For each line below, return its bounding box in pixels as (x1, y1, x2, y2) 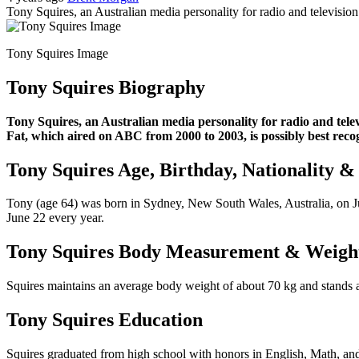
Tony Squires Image (6, 46, 108, 60)
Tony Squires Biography (6, 76, 205, 98)
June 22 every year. (6, 211, 104, 225)
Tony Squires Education (6, 309, 203, 331)
